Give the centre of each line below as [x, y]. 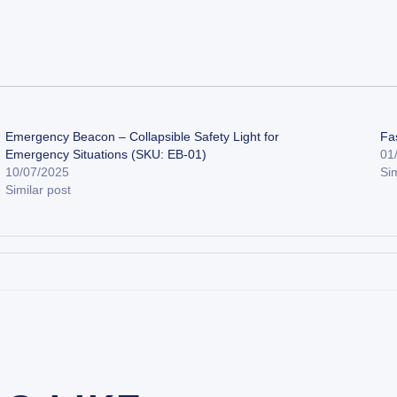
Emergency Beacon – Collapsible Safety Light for [143, 136]
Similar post [39, 189]
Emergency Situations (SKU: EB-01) [106, 154]
